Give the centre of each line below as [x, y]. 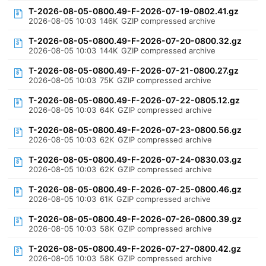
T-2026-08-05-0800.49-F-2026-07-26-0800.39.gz [135, 219]
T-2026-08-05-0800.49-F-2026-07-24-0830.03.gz [135, 159]
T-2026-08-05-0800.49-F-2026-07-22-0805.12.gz [134, 100]
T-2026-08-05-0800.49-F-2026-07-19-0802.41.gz [134, 11]
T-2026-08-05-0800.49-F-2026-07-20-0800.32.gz [135, 41]
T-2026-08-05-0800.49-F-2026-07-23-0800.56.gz [135, 130]
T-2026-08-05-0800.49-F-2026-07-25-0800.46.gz [135, 189]
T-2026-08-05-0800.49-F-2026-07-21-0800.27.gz [134, 70]
